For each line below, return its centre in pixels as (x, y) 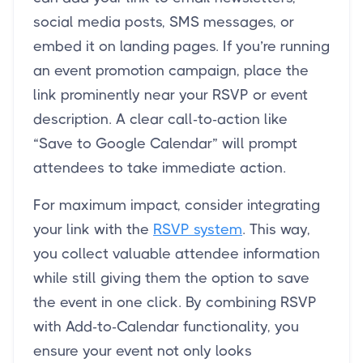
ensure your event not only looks (143, 350)
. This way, (276, 229)
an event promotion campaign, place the (171, 70)
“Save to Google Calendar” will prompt (165, 143)
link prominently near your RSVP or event (171, 94)
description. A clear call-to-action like (160, 119)
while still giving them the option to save (171, 278)
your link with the (93, 229)
